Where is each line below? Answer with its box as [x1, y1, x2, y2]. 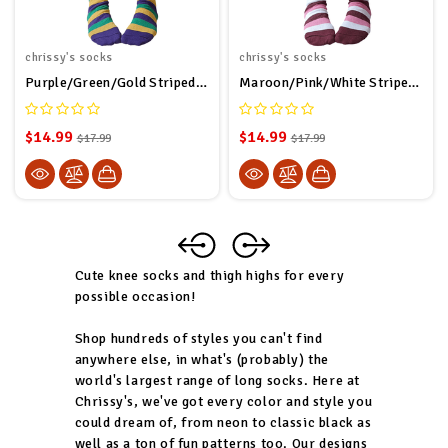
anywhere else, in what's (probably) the [74, 350, 329, 368]
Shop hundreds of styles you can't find [74, 329, 323, 347]
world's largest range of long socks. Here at [74, 371, 360, 389]
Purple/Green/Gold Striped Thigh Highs [195, 73, 207, 91]
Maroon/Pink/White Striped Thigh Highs [408, 73, 420, 91]
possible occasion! [74, 287, 196, 305]
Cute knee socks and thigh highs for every [74, 266, 345, 284]
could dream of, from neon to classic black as [74, 413, 372, 431]
